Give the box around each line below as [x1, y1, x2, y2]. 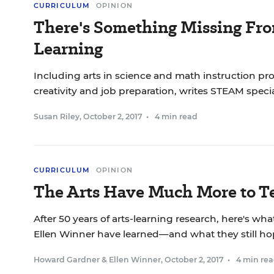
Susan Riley [34, 112, 80, 121]
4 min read [155, 112, 198, 121]
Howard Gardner [34, 255, 100, 264]
